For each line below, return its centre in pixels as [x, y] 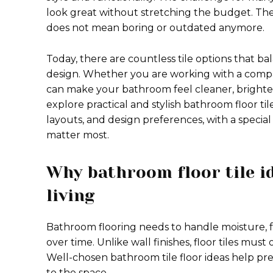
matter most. [78, 135]
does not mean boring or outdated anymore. [155, 28]
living [70, 195]
